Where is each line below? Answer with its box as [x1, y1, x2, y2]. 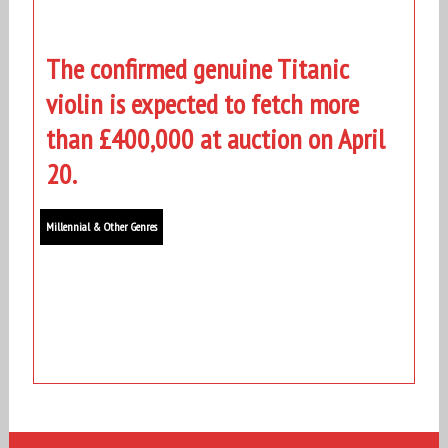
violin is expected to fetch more [45, 84, 359, 122]
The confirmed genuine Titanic [45, 49, 349, 87]
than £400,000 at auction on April [45, 119, 385, 157]
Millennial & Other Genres [45, 218, 157, 234]
